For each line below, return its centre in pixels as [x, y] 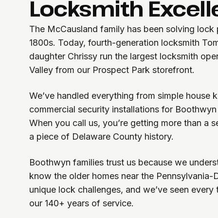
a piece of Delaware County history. [101, 136]
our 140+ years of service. [82, 203]
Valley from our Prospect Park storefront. [112, 70]
